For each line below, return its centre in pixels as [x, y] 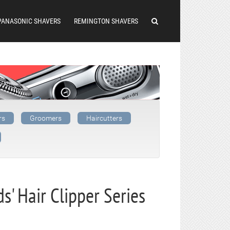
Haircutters [104, 118]
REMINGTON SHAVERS [106, 21]
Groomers [46, 118]
